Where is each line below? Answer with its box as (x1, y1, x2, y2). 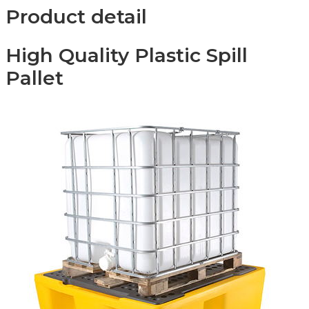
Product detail (6, 4, 147, 28)
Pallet (6, 66, 63, 90)
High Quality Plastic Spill (6, 43, 248, 68)
